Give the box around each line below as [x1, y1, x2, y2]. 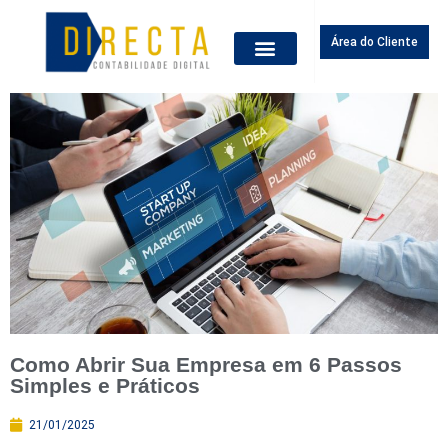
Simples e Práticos [10, 374, 200, 397]
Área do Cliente [331, 34, 419, 49]
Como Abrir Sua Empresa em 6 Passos [10, 353, 402, 376]
